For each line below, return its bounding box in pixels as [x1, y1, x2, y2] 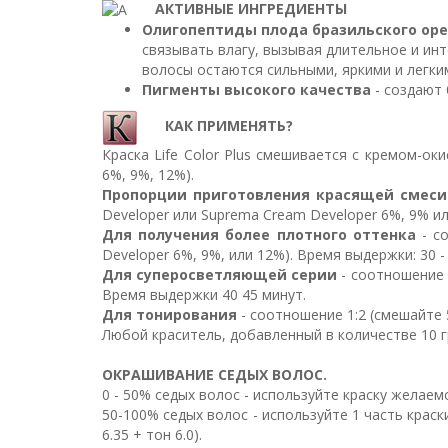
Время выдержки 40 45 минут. [102, 285, 306, 305]
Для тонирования [102, 305, 237, 325]
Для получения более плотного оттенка [102, 225, 416, 245]
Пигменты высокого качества [142, 80, 371, 100]
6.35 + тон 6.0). [102, 425, 202, 445]
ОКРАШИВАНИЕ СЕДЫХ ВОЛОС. [102, 365, 327, 385]
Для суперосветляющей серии [102, 265, 338, 285]
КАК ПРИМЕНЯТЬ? [149, 116, 293, 136]
